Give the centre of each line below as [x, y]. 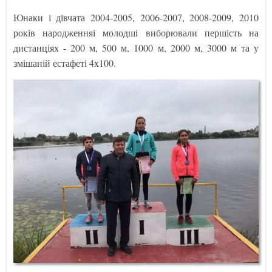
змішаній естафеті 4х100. [65, 63]
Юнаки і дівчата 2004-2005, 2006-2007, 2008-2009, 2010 [136, 17]
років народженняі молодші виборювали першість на [136, 32]
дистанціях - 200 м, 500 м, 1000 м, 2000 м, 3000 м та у [136, 47]
